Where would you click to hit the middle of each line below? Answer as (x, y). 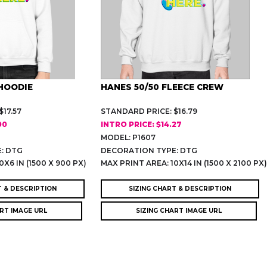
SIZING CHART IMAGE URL (179, 210)
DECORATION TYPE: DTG (149, 150)
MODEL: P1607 (128, 137)
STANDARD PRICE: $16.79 (149, 111)
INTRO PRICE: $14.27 (142, 124)
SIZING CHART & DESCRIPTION (180, 188)
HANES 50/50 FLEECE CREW (162, 87)
